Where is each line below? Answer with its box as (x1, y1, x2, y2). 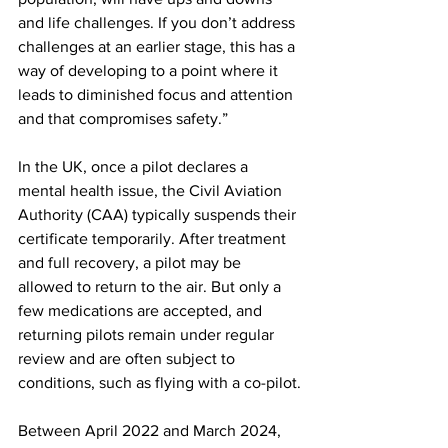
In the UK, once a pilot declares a (18, 158, 252, 175)
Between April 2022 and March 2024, (18, 422, 285, 439)
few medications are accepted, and (18, 302, 266, 319)
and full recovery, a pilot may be (18, 254, 245, 271)
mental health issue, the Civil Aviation (18, 182, 286, 199)
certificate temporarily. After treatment (18, 230, 290, 247)
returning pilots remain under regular (18, 326, 278, 343)
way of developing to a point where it (18, 62, 282, 79)
